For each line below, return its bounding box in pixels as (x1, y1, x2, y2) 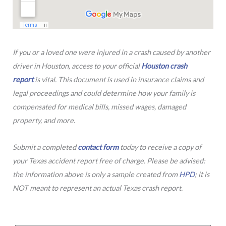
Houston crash (141, 62, 187, 71)
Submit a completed (13, 142, 78, 151)
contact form (78, 142, 119, 151)
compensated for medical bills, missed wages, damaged (13, 102, 186, 111)
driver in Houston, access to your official (13, 62, 141, 71)
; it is (195, 169, 209, 179)
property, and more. (13, 116, 75, 125)
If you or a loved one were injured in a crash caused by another (13, 48, 210, 57)
